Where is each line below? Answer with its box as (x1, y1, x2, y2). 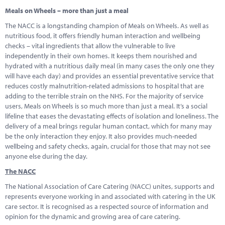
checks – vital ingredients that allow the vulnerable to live (5, 41, 175, 50)
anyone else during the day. (5, 152, 87, 161)
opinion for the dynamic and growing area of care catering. (5, 212, 180, 221)
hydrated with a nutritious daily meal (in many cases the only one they (5, 61, 214, 70)
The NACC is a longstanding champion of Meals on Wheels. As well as (5, 21, 209, 30)
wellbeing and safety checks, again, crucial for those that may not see (5, 142, 210, 151)
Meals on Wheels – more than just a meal (5, 6, 129, 15)
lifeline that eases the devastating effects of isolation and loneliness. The (5, 111, 218, 121)
